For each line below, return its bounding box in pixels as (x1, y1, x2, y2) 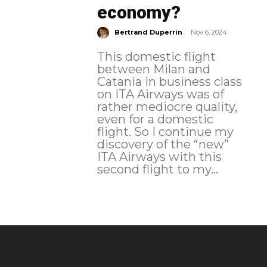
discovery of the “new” (97, 137, 229, 152)
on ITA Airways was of (97, 87, 224, 102)
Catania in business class (97, 74, 242, 89)
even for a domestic (97, 112, 213, 127)
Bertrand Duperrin (114, 28, 182, 37)
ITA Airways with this (97, 150, 222, 164)
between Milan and (97, 62, 210, 77)
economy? (97, 2, 181, 23)
